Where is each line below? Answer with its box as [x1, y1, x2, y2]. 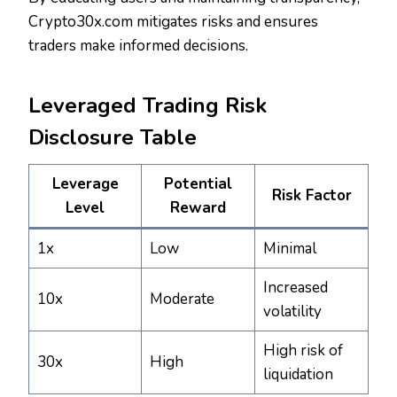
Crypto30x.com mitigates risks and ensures [28, 12, 318, 33]
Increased [262, 277, 328, 299]
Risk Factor [271, 185, 352, 206]
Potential [164, 174, 232, 195]
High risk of [262, 340, 343, 362]
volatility [262, 301, 322, 323]
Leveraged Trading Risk [28, 91, 267, 121]
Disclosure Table [28, 123, 197, 152]
